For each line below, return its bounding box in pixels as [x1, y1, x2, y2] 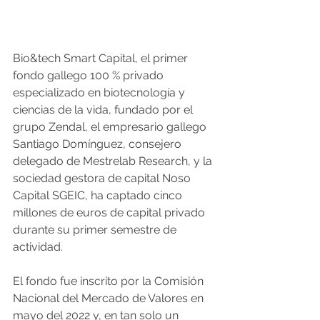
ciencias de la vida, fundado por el [13, 103, 196, 117]
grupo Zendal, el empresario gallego [13, 120, 209, 134]
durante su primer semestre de [13, 223, 179, 237]
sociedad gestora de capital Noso [13, 171, 194, 186]
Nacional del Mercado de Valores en [13, 291, 206, 306]
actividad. [13, 240, 63, 254]
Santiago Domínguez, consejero [13, 137, 184, 151]
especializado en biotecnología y [13, 86, 188, 100]
